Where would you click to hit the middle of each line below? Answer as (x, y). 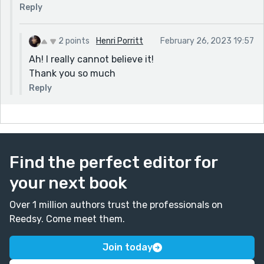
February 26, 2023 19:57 (207, 41)
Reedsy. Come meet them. (67, 219)
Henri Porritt (120, 41)
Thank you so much (72, 73)
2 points (74, 41)
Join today (127, 247)
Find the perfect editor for (113, 162)
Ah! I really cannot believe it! (91, 59)
